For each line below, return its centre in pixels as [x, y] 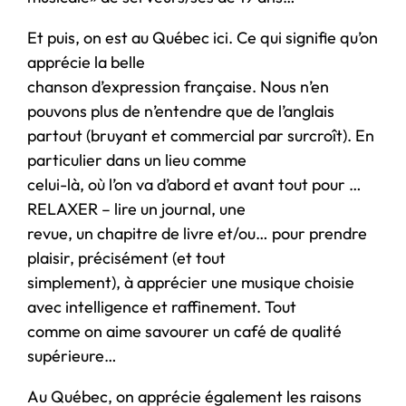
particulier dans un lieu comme [137, 159]
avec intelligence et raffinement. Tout [162, 306]
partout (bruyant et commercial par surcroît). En [201, 135]
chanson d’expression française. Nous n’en [178, 86]
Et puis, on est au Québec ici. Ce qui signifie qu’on [203, 37]
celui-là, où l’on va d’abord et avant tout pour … [194, 184]
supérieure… [72, 355]
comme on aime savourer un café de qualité [184, 331]
